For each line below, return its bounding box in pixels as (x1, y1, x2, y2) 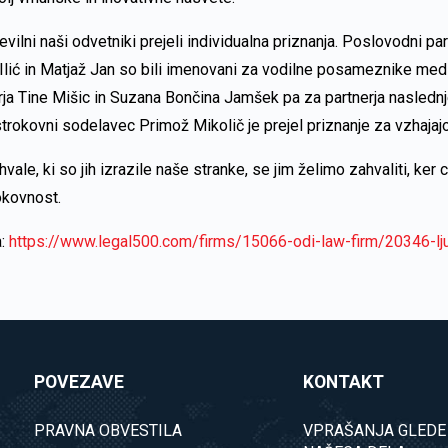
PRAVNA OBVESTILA (34, 421, 183, 440)
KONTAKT (303, 372, 385, 392)
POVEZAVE (34, 372, 125, 392)
